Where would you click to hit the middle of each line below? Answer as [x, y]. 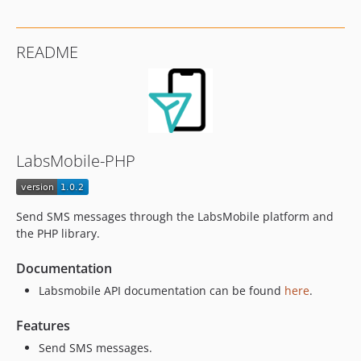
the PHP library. [58, 234]
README [47, 52]
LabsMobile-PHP [76, 161]
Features [43, 326]
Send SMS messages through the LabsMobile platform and [175, 217]
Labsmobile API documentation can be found [162, 291]
